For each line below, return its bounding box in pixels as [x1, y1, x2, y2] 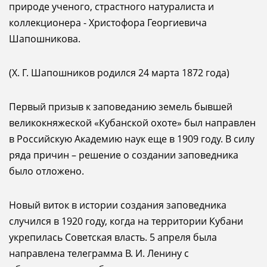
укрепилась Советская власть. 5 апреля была [9, 231, 217, 244]
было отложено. [9, 164, 84, 178]
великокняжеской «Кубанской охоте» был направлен [9, 116, 256, 129]
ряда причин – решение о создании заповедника [9, 148, 238, 162]
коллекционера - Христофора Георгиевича [9, 16, 207, 29]
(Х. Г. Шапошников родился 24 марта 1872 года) [9, 66, 229, 79]
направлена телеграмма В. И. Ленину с [9, 247, 189, 260]
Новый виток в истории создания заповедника [9, 198, 226, 212]
